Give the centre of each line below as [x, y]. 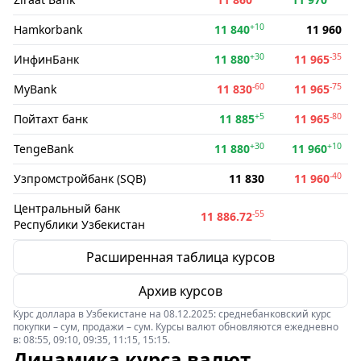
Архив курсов [180, 291]
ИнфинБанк [46, 59]
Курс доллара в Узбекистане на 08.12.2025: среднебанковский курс [172, 314]
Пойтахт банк [51, 119]
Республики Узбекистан [79, 224]
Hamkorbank [48, 29]
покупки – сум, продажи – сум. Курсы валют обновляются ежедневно [176, 327]
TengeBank [44, 149]
